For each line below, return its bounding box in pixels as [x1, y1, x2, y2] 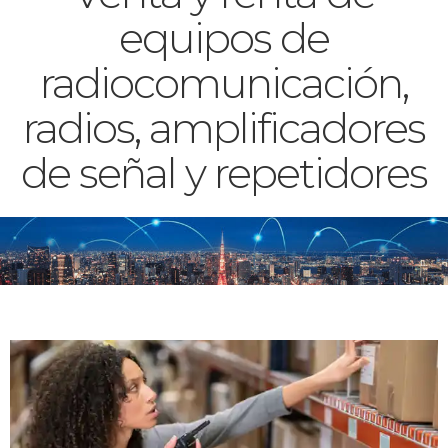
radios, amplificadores [23, 102, 425, 153]
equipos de [119, 12, 329, 63]
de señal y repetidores [21, 147, 427, 198]
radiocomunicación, [40, 57, 408, 108]
